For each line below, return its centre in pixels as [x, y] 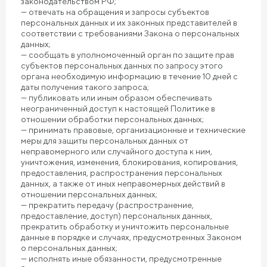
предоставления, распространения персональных [122, 173]
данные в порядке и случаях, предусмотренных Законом [131, 237]
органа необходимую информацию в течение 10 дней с [129, 76]
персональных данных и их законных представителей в [129, 23]
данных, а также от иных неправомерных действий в [123, 184]
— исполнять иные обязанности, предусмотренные [121, 259]
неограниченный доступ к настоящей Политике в [118, 108]
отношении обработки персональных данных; [112, 119]
